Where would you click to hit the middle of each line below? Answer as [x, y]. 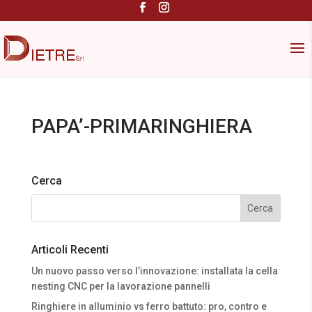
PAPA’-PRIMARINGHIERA [141, 126]
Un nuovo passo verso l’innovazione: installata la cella [154, 271]
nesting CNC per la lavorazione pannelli [120, 286]
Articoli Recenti [70, 250]
